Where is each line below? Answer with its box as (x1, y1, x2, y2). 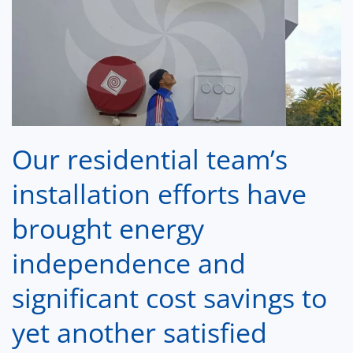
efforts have (158, 176, 307, 213)
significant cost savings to (12, 280, 327, 317)
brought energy (12, 210, 204, 247)
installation (12, 176, 150, 213)
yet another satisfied (12, 314, 267, 351)
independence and (12, 245, 246, 282)
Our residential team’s (12, 141, 288, 178)
